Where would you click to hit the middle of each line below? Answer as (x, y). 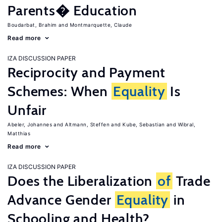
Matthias (19, 133)
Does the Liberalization (82, 181)
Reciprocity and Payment (87, 72)
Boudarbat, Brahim (32, 25)
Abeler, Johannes (30, 124)
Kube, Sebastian (144, 124)
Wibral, (186, 124)
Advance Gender (61, 200)
